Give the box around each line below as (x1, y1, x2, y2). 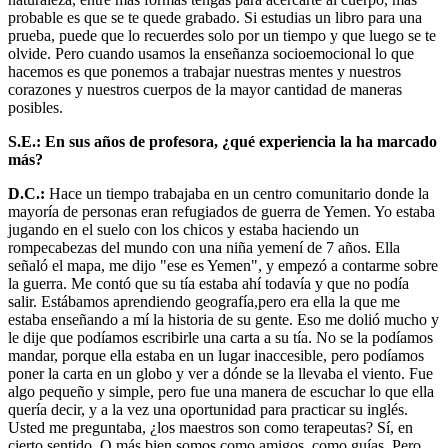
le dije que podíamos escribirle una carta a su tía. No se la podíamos (8, 328, 433, 346)
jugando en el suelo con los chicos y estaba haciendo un (8, 220, 359, 238)
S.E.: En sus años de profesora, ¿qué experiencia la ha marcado (8, 132, 437, 150)
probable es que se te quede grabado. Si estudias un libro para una (8, 8, 422, 26)
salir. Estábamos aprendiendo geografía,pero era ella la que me (8, 292, 400, 310)
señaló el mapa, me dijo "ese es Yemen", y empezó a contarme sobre (8, 256, 438, 274)
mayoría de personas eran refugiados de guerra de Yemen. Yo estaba (8, 202, 435, 220)
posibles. (8, 98, 63, 116)
